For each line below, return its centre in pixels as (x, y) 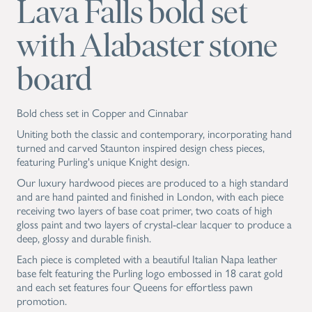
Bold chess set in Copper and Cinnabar (102, 112)
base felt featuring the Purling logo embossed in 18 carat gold (150, 273)
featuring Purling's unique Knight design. (103, 161)
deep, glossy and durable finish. (84, 238)
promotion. (42, 301)
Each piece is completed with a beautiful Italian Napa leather (147, 259)
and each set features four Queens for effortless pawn (135, 287)
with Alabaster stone (147, 45)
